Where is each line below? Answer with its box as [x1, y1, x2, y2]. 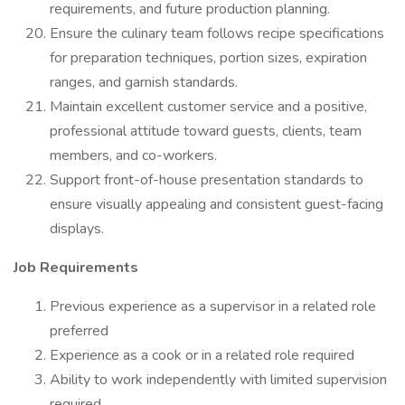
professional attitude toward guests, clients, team [50, 121, 362, 141]
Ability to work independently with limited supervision [50, 370, 387, 390]
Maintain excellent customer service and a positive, [50, 97, 367, 117]
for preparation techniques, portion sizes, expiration [50, 48, 367, 68]
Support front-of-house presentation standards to [50, 170, 363, 190]
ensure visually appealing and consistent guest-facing [50, 194, 383, 214]
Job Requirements [14, 258, 138, 278]
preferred [50, 321, 108, 341]
